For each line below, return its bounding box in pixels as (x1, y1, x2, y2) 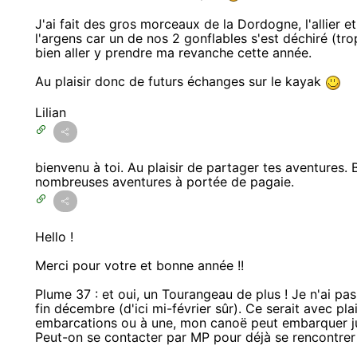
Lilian (35, 104, 66, 120)
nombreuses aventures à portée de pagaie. (35, 173, 294, 190)
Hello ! (35, 228, 73, 245)
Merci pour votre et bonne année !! (35, 257, 244, 273)
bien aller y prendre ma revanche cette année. (35, 44, 312, 61)
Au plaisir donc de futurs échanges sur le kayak (35, 73, 325, 89)
